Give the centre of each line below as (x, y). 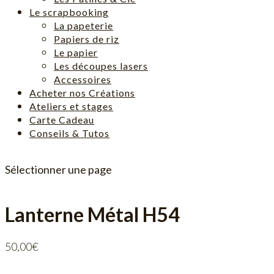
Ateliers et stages (71, 106)
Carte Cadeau (62, 120)
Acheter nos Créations (82, 93)
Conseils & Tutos (69, 133)
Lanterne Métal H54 (92, 215)
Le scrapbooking (69, 12)
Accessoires (83, 79)
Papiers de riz (87, 39)
